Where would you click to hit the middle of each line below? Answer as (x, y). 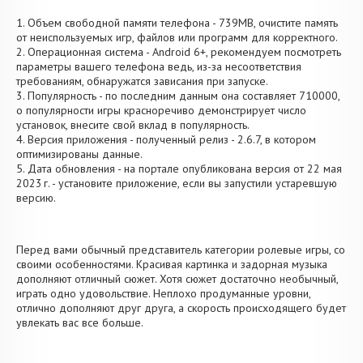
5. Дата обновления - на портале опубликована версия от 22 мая (179, 169)
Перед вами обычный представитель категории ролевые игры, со (181, 250)
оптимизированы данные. (79, 154)
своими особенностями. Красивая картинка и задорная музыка (172, 264)
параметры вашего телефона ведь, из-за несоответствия (159, 66)
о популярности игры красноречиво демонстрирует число (161, 110)
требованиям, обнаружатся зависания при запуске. (142, 81)
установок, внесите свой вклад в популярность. (133, 125)
